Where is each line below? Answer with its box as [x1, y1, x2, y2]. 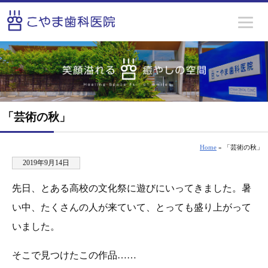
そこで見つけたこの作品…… [12, 249, 136, 260]
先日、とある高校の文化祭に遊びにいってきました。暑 [12, 182, 251, 193]
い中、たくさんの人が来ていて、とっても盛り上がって [12, 202, 251, 212]
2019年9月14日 [23, 158, 69, 167]
